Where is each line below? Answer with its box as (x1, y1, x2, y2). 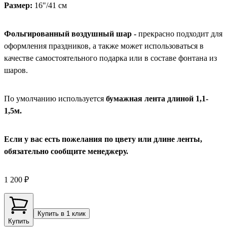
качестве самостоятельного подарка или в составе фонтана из (4, 53, 217, 62)
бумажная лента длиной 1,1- (106, 94, 208, 103)
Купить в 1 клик (37, 209, 86, 217)
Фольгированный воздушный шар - (4, 29, 136, 38)
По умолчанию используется (4, 94, 106, 103)
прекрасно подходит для (136, 29, 222, 38)
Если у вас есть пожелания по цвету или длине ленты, (4, 134, 202, 143)
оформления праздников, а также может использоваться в (4, 41, 204, 50)
